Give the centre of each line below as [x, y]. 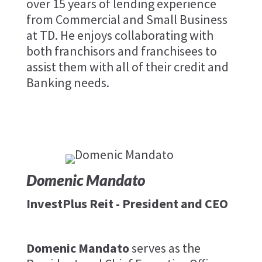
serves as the [165, 248]
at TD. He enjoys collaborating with [120, 35]
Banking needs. [68, 83]
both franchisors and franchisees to [121, 51]
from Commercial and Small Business [127, 20]
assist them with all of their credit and [127, 67]
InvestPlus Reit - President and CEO [127, 204]
